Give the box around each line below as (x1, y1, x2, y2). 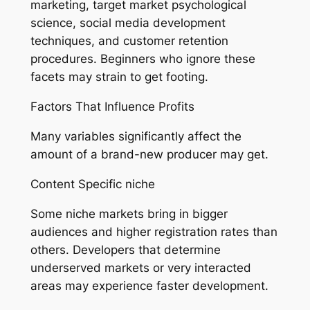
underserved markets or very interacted (30, 260, 251, 275)
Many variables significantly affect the (30, 129, 241, 144)
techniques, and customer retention (30, 34, 228, 48)
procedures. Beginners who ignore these (30, 52, 255, 66)
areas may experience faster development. (30, 278, 268, 293)
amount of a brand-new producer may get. (30, 147, 268, 162)
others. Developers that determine (30, 242, 221, 257)
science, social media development (30, 16, 226, 30)
